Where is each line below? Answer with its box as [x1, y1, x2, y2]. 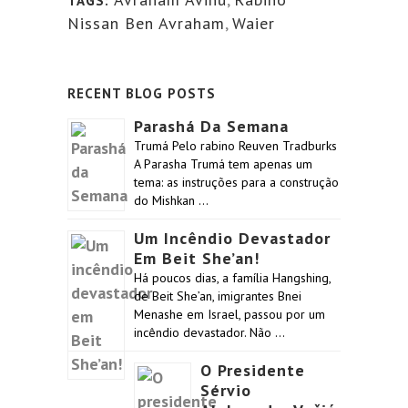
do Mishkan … [134, 192, 209, 209]
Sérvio [200, 380, 251, 401]
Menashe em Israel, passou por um [134, 306, 325, 322]
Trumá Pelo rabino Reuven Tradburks [134, 138, 337, 154]
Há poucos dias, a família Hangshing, [134, 270, 331, 286]
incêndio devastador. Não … [134, 324, 285, 341]
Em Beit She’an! [134, 248, 260, 269]
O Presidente [200, 360, 305, 381]
